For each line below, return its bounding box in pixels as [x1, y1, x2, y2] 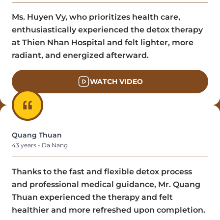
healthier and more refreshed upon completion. [12, 205, 205, 215]
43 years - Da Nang [12, 141, 68, 149]
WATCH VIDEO [89, 77, 143, 86]
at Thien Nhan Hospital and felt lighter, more [12, 37, 193, 47]
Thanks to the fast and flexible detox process [12, 166, 192, 176]
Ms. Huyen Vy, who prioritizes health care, [12, 12, 180, 22]
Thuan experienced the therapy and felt [12, 192, 173, 202]
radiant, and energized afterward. [12, 50, 149, 60]
